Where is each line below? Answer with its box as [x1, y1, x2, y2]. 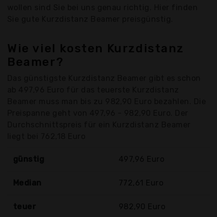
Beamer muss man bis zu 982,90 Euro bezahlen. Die [7, 97, 206, 107]
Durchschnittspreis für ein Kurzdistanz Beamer [7, 120, 191, 130]
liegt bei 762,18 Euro [7, 132, 86, 141]
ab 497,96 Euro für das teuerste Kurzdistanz [7, 85, 179, 95]
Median [13, 178, 42, 188]
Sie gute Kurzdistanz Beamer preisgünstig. [7, 15, 173, 24]
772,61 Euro [119, 178, 164, 188]
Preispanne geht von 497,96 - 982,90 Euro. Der [7, 108, 188, 118]
